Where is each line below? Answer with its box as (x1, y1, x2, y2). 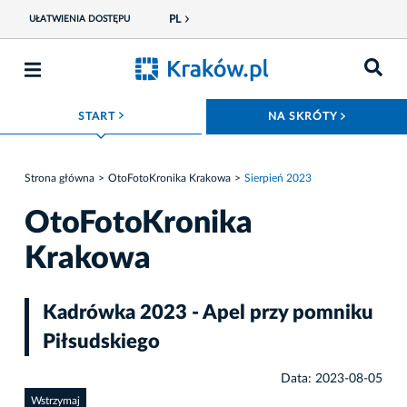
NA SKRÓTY (268, 111, 341, 122)
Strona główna (25, 172, 94, 184)
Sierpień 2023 (244, 172, 312, 184)
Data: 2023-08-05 (281, 372, 382, 386)
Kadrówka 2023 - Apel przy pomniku (43, 303, 373, 323)
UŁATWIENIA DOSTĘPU (28, 15, 130, 24)
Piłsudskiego (43, 332, 160, 352)
